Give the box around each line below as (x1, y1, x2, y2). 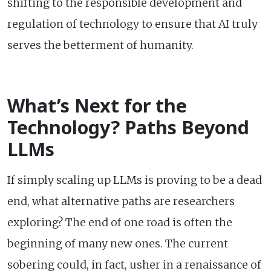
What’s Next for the (7, 93, 187, 118)
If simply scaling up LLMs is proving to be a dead (7, 173, 262, 187)
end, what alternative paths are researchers (7, 194, 235, 208)
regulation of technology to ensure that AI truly (7, 17, 258, 31)
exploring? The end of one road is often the (7, 215, 232, 229)
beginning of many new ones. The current (7, 237, 228, 250)
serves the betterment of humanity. (7, 38, 194, 52)
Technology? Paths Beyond (7, 114, 249, 140)
